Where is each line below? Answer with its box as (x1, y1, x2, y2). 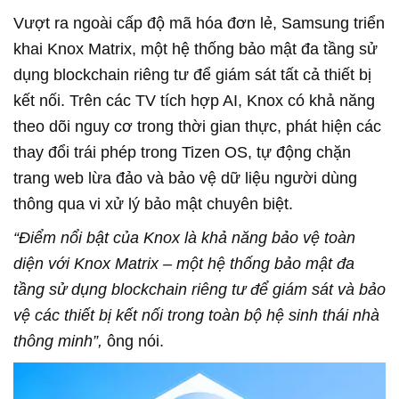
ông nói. (102, 331, 164, 350)
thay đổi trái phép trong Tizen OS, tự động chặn (13, 142, 351, 161)
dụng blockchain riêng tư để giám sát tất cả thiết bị (13, 65, 371, 84)
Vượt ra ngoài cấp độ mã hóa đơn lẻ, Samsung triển (13, 13, 385, 32)
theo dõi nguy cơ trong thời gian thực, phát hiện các (13, 117, 381, 135)
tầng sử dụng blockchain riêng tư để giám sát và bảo (13, 280, 386, 298)
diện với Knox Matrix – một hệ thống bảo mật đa (13, 254, 354, 273)
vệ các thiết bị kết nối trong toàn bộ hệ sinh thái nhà (13, 305, 379, 324)
